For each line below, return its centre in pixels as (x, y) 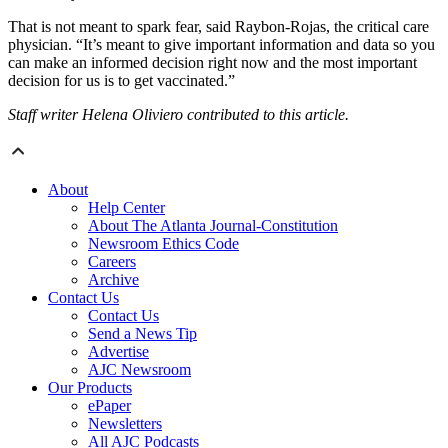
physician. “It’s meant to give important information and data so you (221, 45)
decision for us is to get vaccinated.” (121, 81)
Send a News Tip (142, 334)
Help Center (126, 208)
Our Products (90, 388)
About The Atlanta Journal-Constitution (213, 226)
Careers (112, 262)
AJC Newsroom (139, 370)
